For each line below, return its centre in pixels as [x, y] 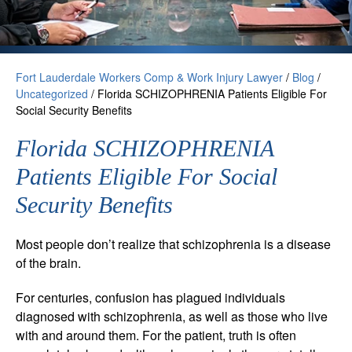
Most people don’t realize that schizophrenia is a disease [173, 244]
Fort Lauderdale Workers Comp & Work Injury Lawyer [149, 77]
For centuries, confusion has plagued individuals [150, 297]
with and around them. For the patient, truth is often [156, 335]
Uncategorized [52, 93]
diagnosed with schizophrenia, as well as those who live [172, 316]
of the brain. [48, 262]
